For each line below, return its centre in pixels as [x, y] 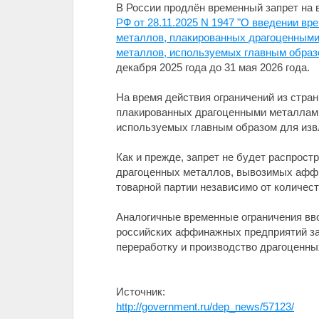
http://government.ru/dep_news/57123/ [205, 307]
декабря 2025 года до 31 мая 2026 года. [213, 67]
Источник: [141, 292]
